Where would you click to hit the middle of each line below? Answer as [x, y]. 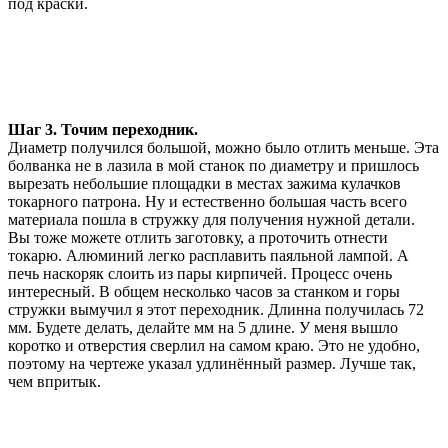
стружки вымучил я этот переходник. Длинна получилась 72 [216, 310]
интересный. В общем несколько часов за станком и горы [204, 292]
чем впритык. [54, 382]
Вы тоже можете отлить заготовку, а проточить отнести [198, 238]
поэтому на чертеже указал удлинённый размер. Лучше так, [212, 364]
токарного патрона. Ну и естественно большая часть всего [207, 202]
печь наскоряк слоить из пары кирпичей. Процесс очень [200, 274]
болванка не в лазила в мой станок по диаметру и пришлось [213, 166]
